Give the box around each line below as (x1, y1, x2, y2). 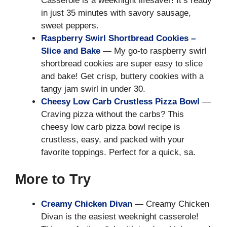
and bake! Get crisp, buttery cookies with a (41, 71, 204, 81)
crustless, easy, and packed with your (41, 134, 184, 144)
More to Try (15, 172, 91, 187)
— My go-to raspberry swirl (100, 46, 207, 56)
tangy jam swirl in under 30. (41, 84, 145, 94)
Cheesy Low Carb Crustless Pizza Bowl (41, 96, 200, 106)
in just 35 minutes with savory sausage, (41, 8, 191, 18)
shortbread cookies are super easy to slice (41, 58, 203, 68)
